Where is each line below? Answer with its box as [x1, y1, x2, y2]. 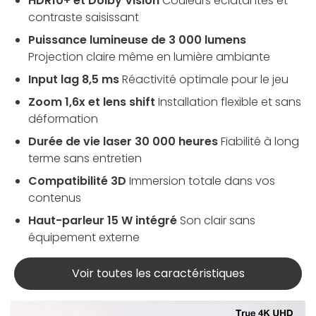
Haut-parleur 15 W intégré [28, 212, 177, 229]
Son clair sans [180, 212, 255, 229]
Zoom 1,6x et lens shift [28, 93, 155, 110]
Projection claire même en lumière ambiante [28, 48, 270, 65]
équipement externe [28, 229, 140, 245]
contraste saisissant [28, 8, 139, 25]
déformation [28, 110, 98, 127]
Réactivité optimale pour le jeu [122, 71, 288, 87]
